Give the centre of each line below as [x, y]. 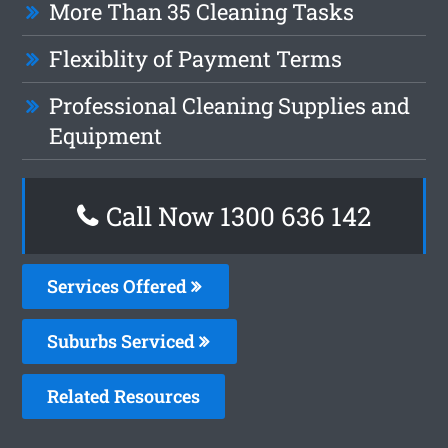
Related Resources [124, 395]
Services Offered [119, 285]
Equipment [106, 135]
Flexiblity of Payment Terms [196, 58]
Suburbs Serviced [123, 340]
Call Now [160, 215]
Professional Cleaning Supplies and [230, 105]
